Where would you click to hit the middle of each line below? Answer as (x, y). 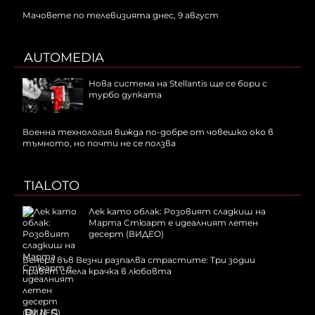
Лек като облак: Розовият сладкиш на (177, 212)
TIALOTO (52, 186)
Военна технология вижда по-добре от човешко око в (148, 132)
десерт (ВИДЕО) (126, 234)
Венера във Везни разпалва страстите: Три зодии (139, 260)
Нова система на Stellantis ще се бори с (178, 84)
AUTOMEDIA (64, 58)
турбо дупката (125, 95)
